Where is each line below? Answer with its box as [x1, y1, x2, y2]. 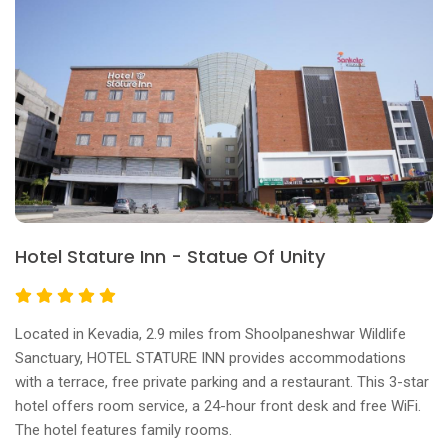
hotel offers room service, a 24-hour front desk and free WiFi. [15, 396, 421, 415]
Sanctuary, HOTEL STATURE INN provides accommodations [15, 348, 406, 367]
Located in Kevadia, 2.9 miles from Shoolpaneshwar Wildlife [15, 324, 406, 343]
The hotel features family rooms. [15, 420, 232, 439]
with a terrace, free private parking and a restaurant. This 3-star [15, 372, 429, 391]
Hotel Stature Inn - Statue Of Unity [15, 243, 325, 269]
